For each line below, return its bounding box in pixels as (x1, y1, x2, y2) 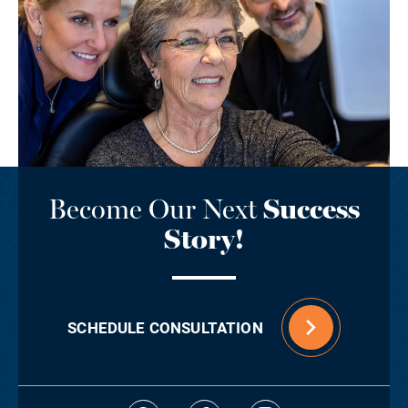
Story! (164, 221, 244, 256)
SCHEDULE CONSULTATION (67, 317, 263, 339)
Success (263, 191, 360, 226)
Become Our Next (48, 191, 257, 226)
